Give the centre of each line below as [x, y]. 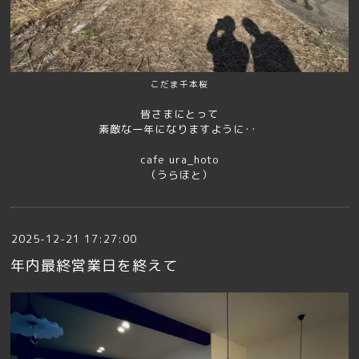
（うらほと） [179, 175]
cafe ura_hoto [179, 160]
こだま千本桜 [179, 85]
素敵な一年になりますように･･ [179, 129]
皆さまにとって [179, 114]
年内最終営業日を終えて [95, 266]
